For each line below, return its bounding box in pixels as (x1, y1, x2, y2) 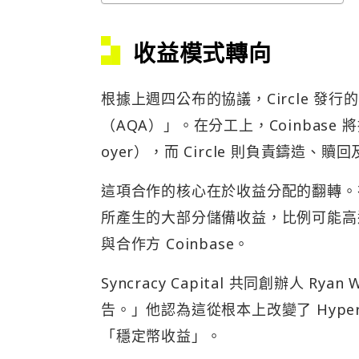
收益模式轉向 (133, 37, 272, 68)
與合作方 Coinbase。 (101, 233, 250, 253)
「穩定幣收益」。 (101, 325, 222, 345)
